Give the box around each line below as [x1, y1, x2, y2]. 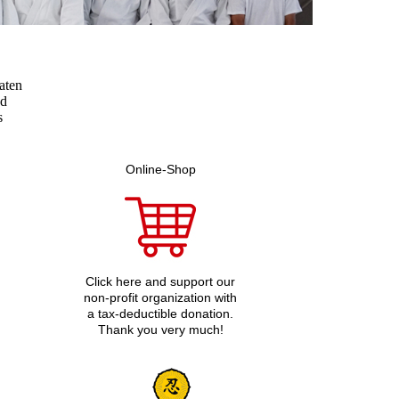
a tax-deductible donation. [87, 305, 233, 321]
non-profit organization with [84, 289, 237, 305]
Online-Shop [125, 161, 196, 176]
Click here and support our [85, 273, 235, 289]
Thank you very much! [97, 322, 224, 337]
